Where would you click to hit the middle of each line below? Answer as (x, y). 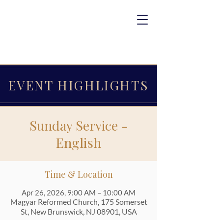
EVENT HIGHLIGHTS (78, 85)
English (79, 142)
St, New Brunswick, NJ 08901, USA (79, 211)
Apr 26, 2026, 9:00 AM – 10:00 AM (79, 192)
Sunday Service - (79, 125)
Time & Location (79, 174)
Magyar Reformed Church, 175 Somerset (79, 202)
